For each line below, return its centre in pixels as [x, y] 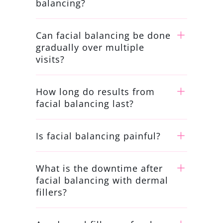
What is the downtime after [99, 168]
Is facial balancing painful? [98, 136]
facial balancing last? [85, 103]
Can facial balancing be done [103, 35]
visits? [50, 59]
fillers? [51, 192]
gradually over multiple [90, 47]
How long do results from [95, 91]
